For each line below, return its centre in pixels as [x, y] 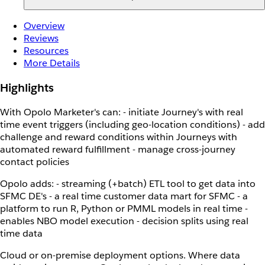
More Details [52, 63]
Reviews [41, 38]
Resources [46, 51]
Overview [44, 26]
